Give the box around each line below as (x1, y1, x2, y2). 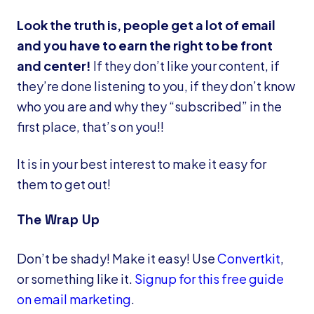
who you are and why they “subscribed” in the (17, 97, 282, 114)
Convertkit (217, 250, 280, 266)
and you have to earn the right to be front (17, 36, 273, 53)
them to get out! (17, 175, 111, 192)
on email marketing (17, 290, 131, 307)
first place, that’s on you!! (17, 118, 164, 135)
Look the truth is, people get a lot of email (17, 16, 275, 33)
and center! (17, 57, 91, 74)
